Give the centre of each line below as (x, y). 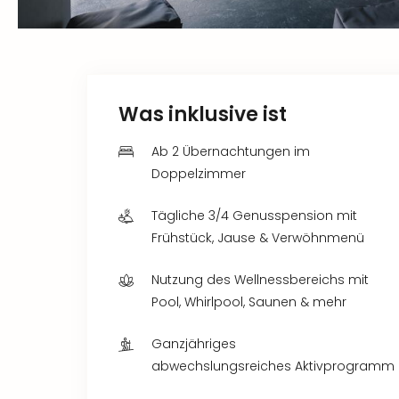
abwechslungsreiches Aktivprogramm (273, 366)
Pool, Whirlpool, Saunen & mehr (249, 301)
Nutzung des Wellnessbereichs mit (260, 279)
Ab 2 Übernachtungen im (231, 151)
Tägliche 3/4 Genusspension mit (254, 215)
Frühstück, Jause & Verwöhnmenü (258, 237)
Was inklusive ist (203, 114)
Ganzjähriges (194, 343)
